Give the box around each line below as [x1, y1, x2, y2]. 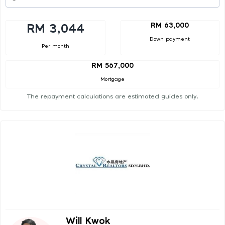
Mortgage [100, 77, 125, 82]
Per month [41, 43, 69, 49]
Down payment [150, 36, 190, 42]
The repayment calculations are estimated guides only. [27, 93, 198, 100]
